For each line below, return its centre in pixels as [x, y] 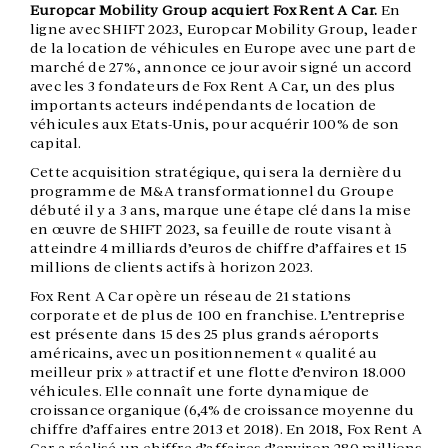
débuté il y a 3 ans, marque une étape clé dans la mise [220, 210]
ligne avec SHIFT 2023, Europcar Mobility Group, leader [223, 29]
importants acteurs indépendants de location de [203, 105]
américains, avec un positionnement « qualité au [204, 353]
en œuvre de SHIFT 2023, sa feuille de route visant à [211, 229]
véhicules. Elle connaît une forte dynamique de [200, 391]
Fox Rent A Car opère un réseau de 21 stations [191, 296]
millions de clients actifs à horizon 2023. [172, 267]
